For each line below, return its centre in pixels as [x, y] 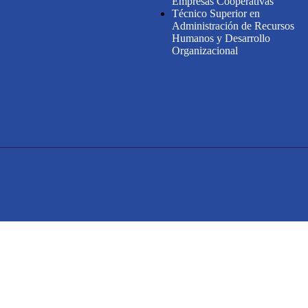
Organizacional [205, 50]
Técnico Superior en [216, 13]
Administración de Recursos [233, 25]
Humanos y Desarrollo [221, 38]
